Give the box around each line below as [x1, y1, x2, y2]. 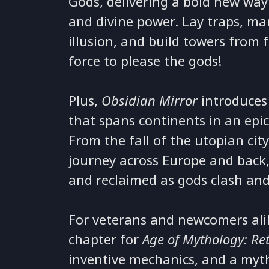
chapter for [68, 229, 143, 250]
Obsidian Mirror [101, 91, 198, 112]
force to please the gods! [68, 51, 222, 72]
